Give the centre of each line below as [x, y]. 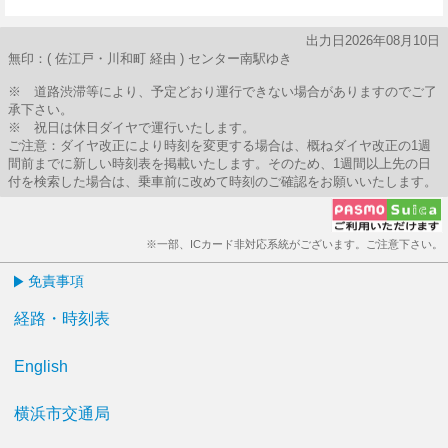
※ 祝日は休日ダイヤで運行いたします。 [131, 127]
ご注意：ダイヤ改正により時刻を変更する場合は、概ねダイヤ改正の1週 [219, 145]
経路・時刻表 [62, 318]
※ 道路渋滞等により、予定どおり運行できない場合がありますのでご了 [222, 91]
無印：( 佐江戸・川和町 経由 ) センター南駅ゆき [150, 58]
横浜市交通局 [62, 413]
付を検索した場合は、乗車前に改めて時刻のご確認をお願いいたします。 [222, 181]
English [41, 366]
